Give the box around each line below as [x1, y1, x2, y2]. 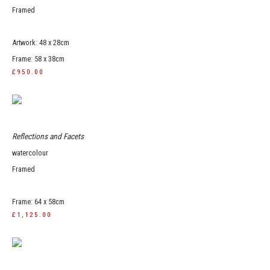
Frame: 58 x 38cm [12, 54, 64, 63]
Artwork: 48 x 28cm [12, 38, 69, 47]
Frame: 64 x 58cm [12, 197, 64, 206]
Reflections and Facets [12, 131, 84, 141]
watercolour [12, 148, 48, 157]
